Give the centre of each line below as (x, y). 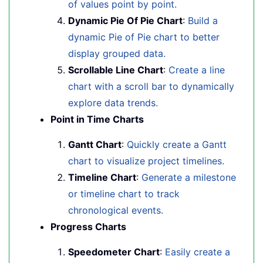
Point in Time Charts (97, 119)
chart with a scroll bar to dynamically (151, 86)
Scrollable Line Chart (116, 70)
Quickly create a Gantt (177, 144)
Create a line (197, 70)
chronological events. (116, 210)
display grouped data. (117, 53)
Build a (203, 21)
